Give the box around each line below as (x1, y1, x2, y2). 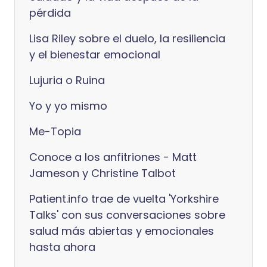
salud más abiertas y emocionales (29, 223, 214, 238)
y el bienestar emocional (29, 47, 160, 62)
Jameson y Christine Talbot (29, 166, 176, 181)
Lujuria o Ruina (29, 73, 105, 88)
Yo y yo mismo (29, 98, 107, 113)
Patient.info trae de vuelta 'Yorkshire (29, 191, 219, 206)
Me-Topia (29, 124, 81, 139)
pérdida (29, 5, 71, 20)
